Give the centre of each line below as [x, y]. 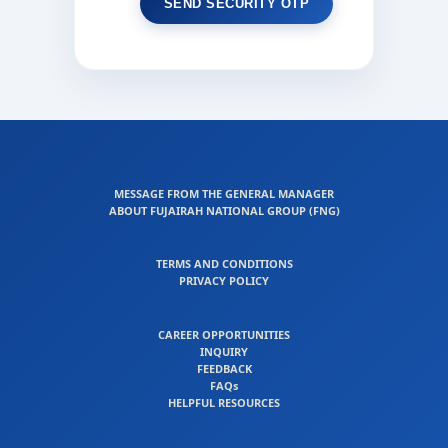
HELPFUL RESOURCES [224, 403]
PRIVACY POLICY [224, 281]
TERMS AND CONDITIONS [224, 264]
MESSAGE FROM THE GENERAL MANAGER [224, 193]
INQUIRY [224, 352]
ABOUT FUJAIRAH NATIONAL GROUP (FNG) [224, 210]
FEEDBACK [224, 369]
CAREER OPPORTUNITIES [224, 335]
